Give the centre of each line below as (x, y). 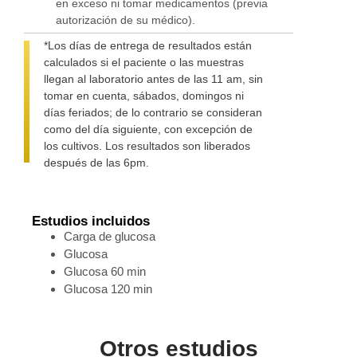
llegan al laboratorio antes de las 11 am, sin (153, 79)
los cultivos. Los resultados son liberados (147, 146)
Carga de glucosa (110, 237)
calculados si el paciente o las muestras (144, 63)
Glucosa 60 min (105, 272)
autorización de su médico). (126, 20)
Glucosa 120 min (108, 289)
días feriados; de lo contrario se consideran (153, 113)
